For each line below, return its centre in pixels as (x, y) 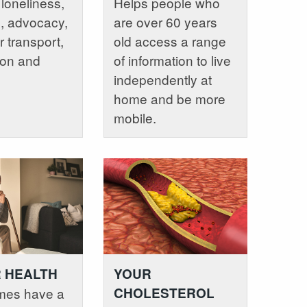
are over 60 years (165, 21)
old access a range (170, 40)
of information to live (172, 60)
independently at (162, 79)
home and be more (169, 98)
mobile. (135, 117)
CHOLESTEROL (164, 293)
